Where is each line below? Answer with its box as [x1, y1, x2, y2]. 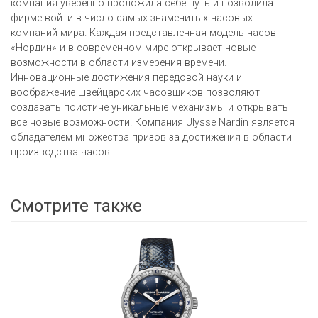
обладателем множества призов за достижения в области [11, 131, 292, 143]
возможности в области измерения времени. [11, 56, 226, 69]
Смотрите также [11, 195, 142, 216]
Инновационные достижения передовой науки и [11, 71, 242, 84]
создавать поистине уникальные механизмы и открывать [11, 101, 288, 114]
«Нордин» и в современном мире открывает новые [11, 41, 256, 54]
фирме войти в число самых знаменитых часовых [11, 11, 253, 24]
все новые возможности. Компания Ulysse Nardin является [11, 116, 295, 128]
